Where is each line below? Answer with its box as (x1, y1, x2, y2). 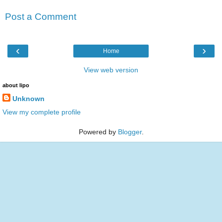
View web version (84, 65, 138, 74)
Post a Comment (5, 11, 76, 22)
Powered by (78, 127, 118, 136)
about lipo (2, 82, 29, 88)
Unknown (12, 94, 45, 103)
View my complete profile (2, 108, 81, 116)
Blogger (117, 127, 142, 136)
